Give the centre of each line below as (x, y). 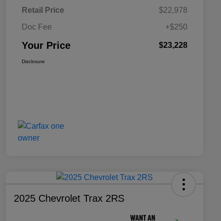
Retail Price (43, 10)
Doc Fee (37, 27)
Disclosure (33, 61)
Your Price (46, 45)
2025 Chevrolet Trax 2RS (69, 198)
